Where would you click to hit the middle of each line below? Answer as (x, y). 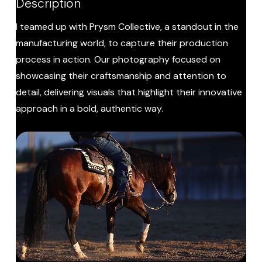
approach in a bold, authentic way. (90, 109)
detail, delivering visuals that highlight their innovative (129, 92)
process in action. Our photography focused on (118, 60)
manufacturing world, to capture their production (122, 43)
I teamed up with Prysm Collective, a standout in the (127, 27)
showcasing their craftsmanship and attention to (121, 76)
